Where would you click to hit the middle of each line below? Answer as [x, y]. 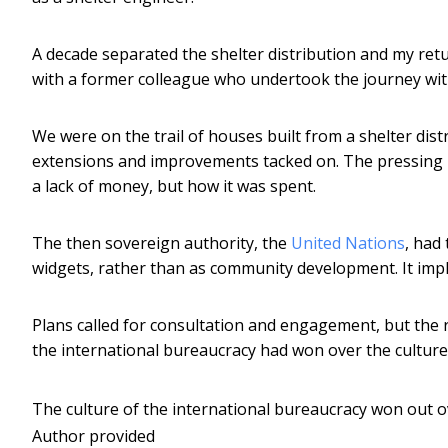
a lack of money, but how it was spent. [174, 185]
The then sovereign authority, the [161, 242]
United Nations [348, 242]
